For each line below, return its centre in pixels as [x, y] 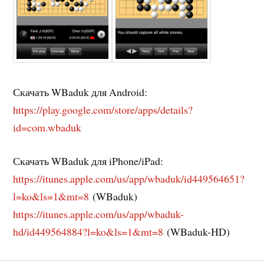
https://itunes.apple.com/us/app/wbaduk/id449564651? [129, 178]
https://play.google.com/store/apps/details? [103, 110]
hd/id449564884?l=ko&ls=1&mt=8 [88, 231]
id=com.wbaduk [47, 128]
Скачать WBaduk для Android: [80, 92]
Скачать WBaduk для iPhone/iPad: [88, 161]
